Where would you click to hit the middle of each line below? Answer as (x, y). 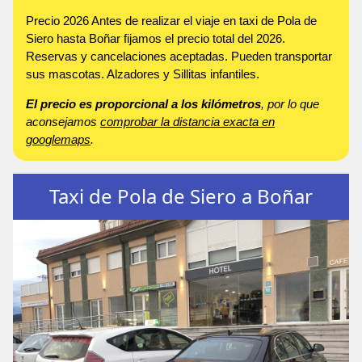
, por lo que (290, 103)
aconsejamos (63, 121)
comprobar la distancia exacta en (187, 121)
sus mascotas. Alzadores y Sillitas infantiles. (143, 74)
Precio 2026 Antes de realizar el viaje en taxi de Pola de (171, 20)
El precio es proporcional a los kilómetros (143, 103)
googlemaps (58, 139)
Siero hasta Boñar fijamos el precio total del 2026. (156, 38)
